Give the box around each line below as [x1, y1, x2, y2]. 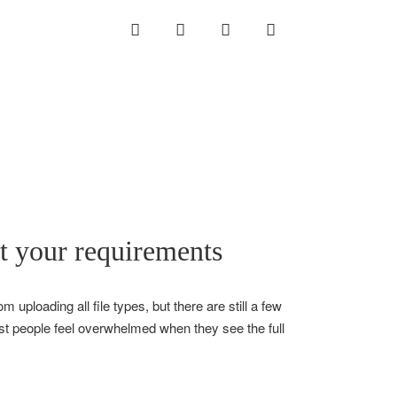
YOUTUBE [275, 22, 334, 36]
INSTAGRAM [139, 22, 212, 36]
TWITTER [230, 22, 285, 36]
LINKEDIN [184, 22, 245, 36]
